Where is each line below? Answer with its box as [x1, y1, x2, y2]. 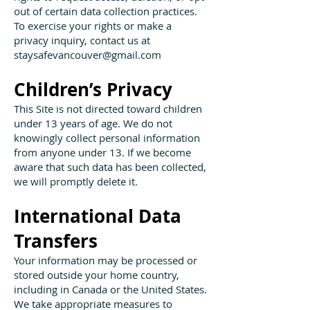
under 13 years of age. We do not [14, 116, 172, 130]
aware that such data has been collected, [14, 160, 206, 174]
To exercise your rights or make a [14, 19, 172, 33]
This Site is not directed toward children [14, 102, 202, 116]
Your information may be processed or [14, 253, 197, 267]
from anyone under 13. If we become [14, 145, 191, 159]
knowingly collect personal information [14, 131, 200, 145]
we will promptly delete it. [14, 174, 138, 188]
